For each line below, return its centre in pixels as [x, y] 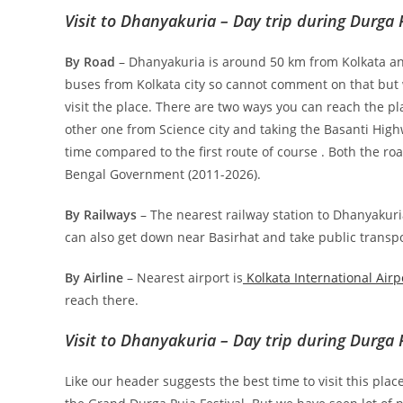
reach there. [102, 300]
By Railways [101, 214]
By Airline [94, 277]
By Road [90, 61]
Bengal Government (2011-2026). [163, 174]
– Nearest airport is [183, 277]
